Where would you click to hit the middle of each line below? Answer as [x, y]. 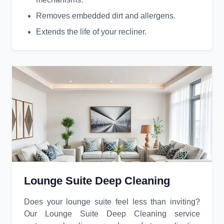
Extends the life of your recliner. [91, 32]
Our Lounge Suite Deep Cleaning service [112, 214]
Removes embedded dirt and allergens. [106, 16]
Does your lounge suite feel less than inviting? [112, 202]
